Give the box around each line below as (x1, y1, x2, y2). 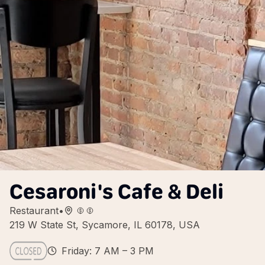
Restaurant (9, 205, 59, 216)
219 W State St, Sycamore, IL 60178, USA (9, 219, 200, 231)
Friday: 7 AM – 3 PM (62, 245, 154, 257)
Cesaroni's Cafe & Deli (9, 179, 224, 204)
